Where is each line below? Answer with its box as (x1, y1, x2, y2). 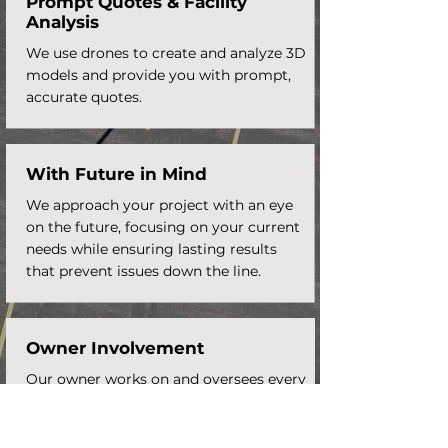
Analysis (26, 12, 99, 32)
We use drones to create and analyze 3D (26, 44, 306, 62)
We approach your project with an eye (26, 196, 293, 214)
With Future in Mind (26, 164, 207, 184)
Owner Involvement (26, 338, 204, 358)
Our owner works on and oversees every (26, 370, 306, 388)
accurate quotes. (26, 88, 142, 106)
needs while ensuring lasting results (26, 240, 277, 258)
